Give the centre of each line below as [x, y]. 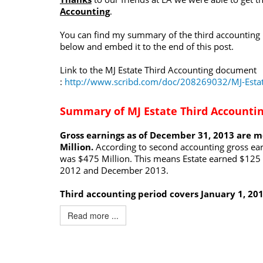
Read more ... [93, 215]
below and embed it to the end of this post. [147, 46]
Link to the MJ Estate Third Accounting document [158, 70]
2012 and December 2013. [115, 170]
